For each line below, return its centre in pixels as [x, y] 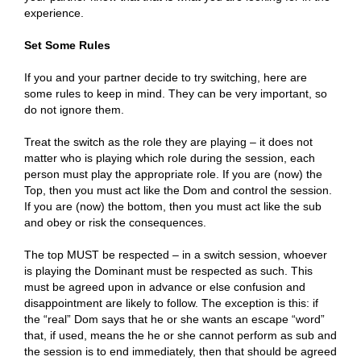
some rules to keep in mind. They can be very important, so [176, 93]
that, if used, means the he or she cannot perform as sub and [180, 335]
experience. [54, 13]
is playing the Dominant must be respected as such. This [168, 271]
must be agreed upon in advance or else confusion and [165, 287]
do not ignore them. [74, 110]
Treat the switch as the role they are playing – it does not [168, 142]
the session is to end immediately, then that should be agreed [180, 351]
